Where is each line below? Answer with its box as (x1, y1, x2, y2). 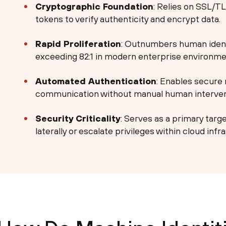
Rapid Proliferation (35, 38, 122, 49)
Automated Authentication (35, 76, 157, 87)
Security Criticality (35, 113, 121, 124)
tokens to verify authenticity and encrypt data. (35, 14, 221, 25)
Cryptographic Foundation (35, 1, 154, 12)
